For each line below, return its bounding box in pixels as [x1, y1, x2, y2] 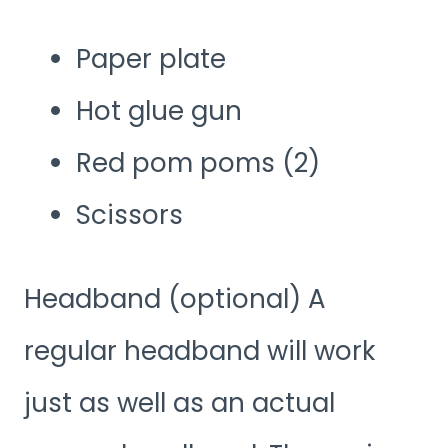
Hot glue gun [76, 93, 242, 130]
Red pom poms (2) [76, 145, 320, 182]
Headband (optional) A [24, 281, 326, 318]
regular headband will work [24, 333, 375, 370]
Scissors [76, 197, 183, 234]
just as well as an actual [24, 385, 335, 422]
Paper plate [76, 41, 226, 78]
